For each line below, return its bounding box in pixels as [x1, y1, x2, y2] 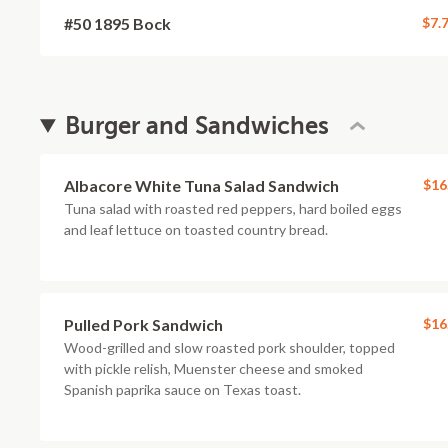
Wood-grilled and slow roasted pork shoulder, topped [64, 339, 395, 356]
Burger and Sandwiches [65, 112, 330, 140]
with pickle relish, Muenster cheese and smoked [64, 360, 363, 377]
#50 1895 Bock [64, 14, 171, 33]
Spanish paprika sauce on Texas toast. [64, 381, 301, 398]
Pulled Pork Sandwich [64, 315, 223, 334]
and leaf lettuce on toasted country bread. [64, 221, 328, 238]
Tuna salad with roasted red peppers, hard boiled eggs [64, 200, 402, 217]
